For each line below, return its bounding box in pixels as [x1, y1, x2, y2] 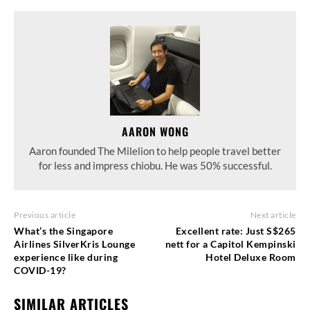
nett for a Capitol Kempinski [165, 237, 296, 250]
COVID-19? [14, 264, 66, 276]
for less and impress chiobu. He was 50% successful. [38, 158, 272, 172]
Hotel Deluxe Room [206, 250, 296, 263]
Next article [250, 209, 296, 220]
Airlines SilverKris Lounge [14, 237, 135, 250]
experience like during [14, 250, 118, 263]
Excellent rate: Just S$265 [175, 224, 296, 237]
